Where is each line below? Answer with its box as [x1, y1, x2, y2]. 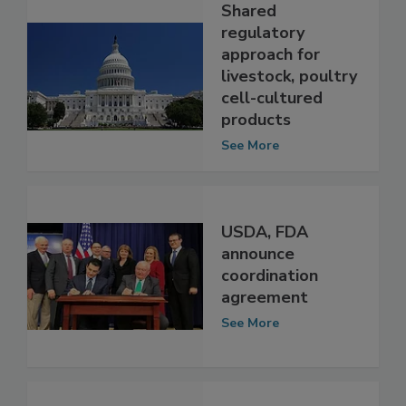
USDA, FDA [221, 259, 308, 282]
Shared [221, 37, 276, 60]
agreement [221, 324, 308, 347]
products [221, 146, 291, 169]
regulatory [221, 59, 304, 82]
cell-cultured [221, 124, 323, 147]
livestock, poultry [221, 102, 357, 125]
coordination [221, 303, 318, 325]
